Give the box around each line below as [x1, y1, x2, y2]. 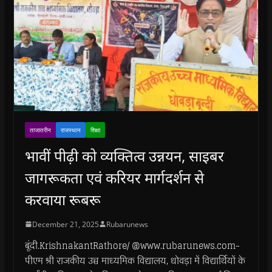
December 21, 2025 [32, 219, 99, 229]
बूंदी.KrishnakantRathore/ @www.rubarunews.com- [24, 237, 240, 253]
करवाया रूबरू [24, 189, 101, 209]
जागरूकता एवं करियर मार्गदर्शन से [24, 167, 204, 188]
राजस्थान [60, 125, 81, 134]
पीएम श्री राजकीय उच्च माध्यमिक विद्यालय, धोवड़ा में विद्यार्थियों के [24, 253, 245, 268]
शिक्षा [90, 125, 100, 134]
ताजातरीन [29, 125, 51, 134]
